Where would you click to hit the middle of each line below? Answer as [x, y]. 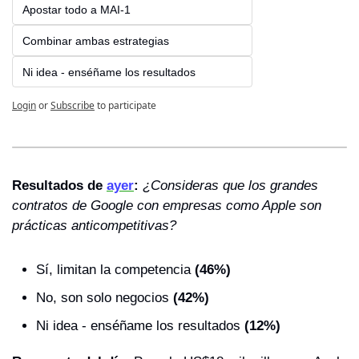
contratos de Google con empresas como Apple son [167, 205]
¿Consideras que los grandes [230, 185]
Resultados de [59, 185]
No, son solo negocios [105, 297]
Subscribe [73, 106]
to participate [127, 106]
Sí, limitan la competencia [113, 269]
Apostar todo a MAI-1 [77, 10]
